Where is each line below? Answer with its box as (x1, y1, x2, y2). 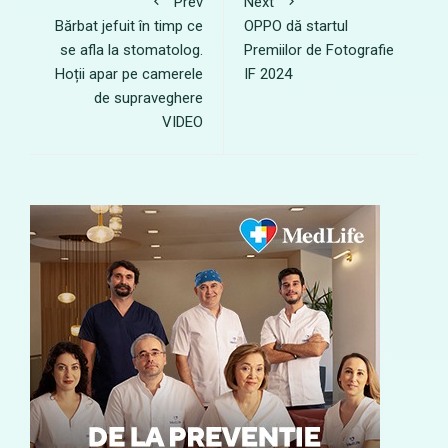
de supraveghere (94, 89, 203, 107)
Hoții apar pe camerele (55, 65, 203, 83)
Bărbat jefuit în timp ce (55, 17, 203, 35)
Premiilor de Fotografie (244, 41, 394, 59)
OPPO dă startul (244, 17, 348, 35)
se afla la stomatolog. (60, 41, 203, 59)
